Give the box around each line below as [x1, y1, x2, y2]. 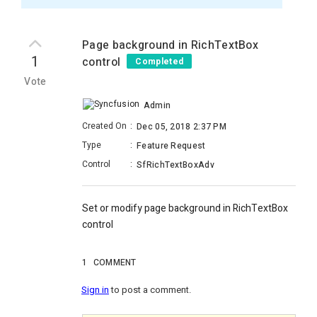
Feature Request [137, 139, 206, 153]
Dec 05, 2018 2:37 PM [137, 120, 226, 134]
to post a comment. [109, 283, 191, 297]
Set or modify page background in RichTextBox [82, 201, 288, 217]
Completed [135, 55, 184, 68]
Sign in [81, 283, 109, 297]
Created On [82, 120, 127, 133]
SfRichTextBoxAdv [137, 158, 214, 172]
